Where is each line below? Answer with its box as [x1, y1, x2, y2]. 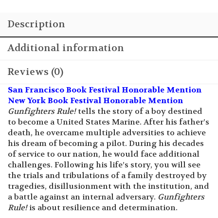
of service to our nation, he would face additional [8, 120, 200, 131]
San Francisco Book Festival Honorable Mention [8, 56, 201, 67]
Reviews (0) [7, 37, 63, 50]
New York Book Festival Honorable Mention [8, 67, 183, 77]
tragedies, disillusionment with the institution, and [8, 152, 209, 163]
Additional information [7, 13, 124, 26]
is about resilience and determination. [27, 174, 178, 184]
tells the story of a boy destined [76, 77, 202, 88]
